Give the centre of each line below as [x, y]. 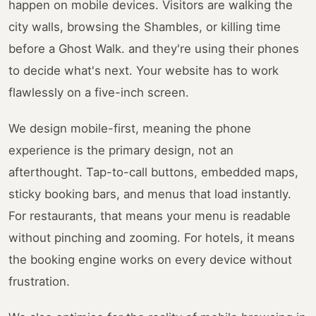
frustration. [39, 282]
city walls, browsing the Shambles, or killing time [145, 27]
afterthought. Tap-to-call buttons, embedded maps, [153, 172]
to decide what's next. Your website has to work [144, 71]
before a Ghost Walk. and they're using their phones [154, 49]
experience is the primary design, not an [121, 151]
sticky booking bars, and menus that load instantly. [150, 194]
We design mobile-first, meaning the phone [130, 129]
